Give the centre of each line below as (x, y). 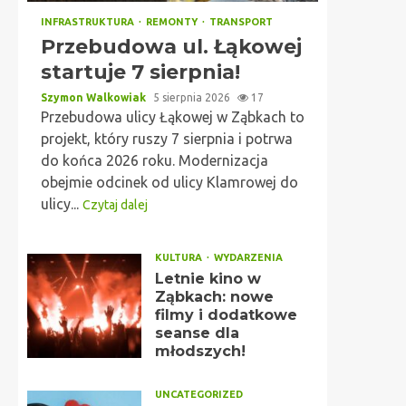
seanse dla (197, 333)
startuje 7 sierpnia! (140, 72)
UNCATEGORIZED (198, 394)
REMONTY (173, 22)
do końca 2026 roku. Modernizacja (155, 160)
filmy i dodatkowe (226, 315)
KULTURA (179, 257)
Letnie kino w (208, 279)
